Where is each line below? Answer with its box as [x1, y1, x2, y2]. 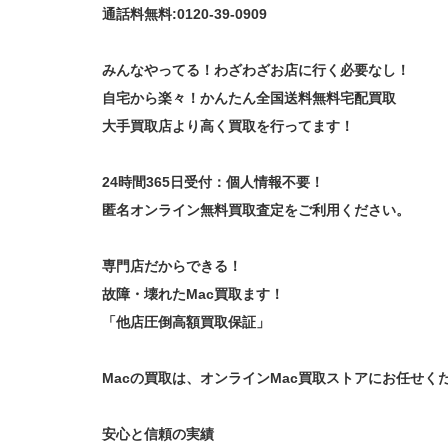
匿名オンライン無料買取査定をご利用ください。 [102, 201, 410, 218]
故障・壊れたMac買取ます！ [102, 285, 284, 302]
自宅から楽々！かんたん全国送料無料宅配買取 [102, 89, 396, 106]
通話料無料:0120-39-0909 [102, 5, 267, 22]
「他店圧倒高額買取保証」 [102, 313, 270, 330]
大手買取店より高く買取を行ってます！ [102, 117, 354, 134]
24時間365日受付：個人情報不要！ [102, 173, 324, 190]
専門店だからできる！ [102, 257, 242, 274]
